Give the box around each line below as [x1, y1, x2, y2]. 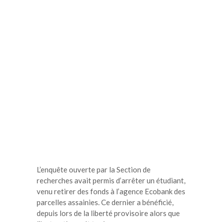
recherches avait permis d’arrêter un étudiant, [37, 175, 185, 185]
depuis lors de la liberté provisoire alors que [37, 208, 180, 218]
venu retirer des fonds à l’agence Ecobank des [37, 186, 185, 196]
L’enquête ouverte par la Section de [37, 165, 151, 174]
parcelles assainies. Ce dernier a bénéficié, [37, 197, 173, 207]
